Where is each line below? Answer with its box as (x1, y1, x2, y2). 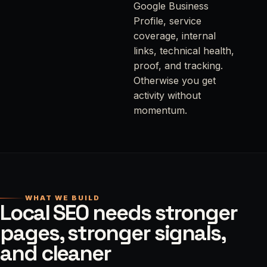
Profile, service (133, 15, 201, 27)
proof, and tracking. (133, 60, 223, 72)
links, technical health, (133, 45, 234, 57)
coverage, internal (133, 30, 216, 42)
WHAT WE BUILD (25, 194, 100, 203)
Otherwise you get (133, 74, 216, 87)
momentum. (133, 104, 187, 117)
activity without (133, 89, 201, 102)
